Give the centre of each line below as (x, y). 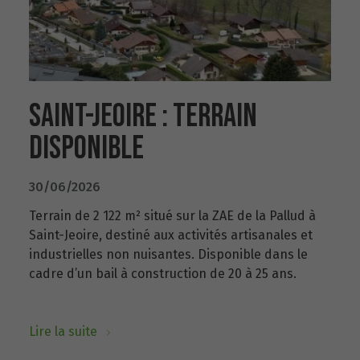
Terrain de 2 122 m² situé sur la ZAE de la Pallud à (172, 216)
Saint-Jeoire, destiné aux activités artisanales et (171, 235)
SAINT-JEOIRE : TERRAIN (143, 117)
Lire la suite (65, 331)
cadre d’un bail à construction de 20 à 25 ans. (163, 274)
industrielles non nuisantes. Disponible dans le (168, 254)
